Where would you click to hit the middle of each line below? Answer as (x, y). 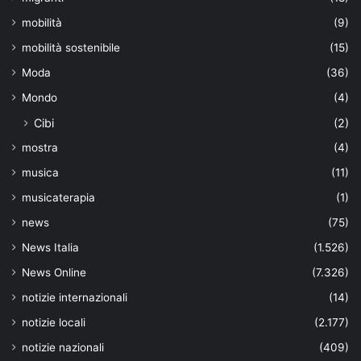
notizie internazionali (75, 297)
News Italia (50, 247)
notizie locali (54, 322)
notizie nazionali (63, 347)
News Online (54, 272)
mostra (40, 147)
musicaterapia (58, 197)
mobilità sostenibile (71, 47)
